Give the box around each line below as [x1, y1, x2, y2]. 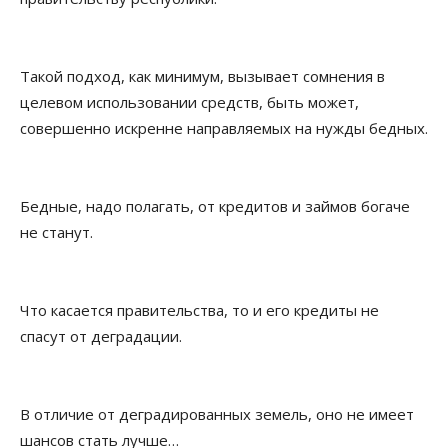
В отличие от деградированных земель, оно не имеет [20, 404, 414, 425]
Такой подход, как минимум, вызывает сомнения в [20, 66, 385, 87]
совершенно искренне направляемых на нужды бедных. [20, 118, 428, 139]
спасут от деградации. [20, 326, 182, 347]
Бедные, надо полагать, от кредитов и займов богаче [20, 196, 410, 217]
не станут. [20, 222, 93, 243]
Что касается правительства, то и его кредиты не [20, 300, 379, 321]
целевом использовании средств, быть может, [20, 92, 359, 113]
